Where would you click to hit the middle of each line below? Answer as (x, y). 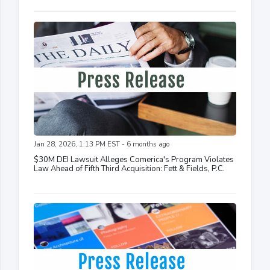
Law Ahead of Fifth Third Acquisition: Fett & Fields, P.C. (129, 168)
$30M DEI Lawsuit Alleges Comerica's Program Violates (134, 159)
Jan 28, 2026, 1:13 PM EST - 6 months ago (102, 144)
